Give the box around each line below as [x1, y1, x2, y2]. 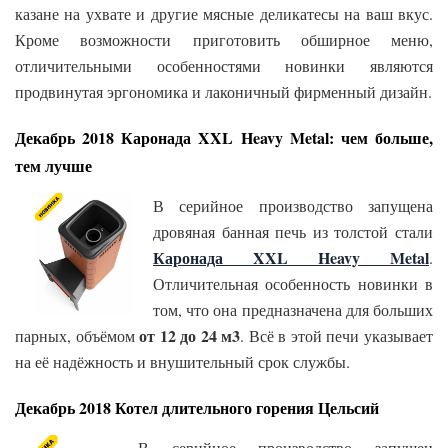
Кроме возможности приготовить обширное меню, [15, 29, 433, 51]
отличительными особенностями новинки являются [15, 55, 433, 77]
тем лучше [15, 154, 92, 178]
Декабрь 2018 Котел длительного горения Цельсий [15, 396, 384, 420]
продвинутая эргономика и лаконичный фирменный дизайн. [15, 81, 432, 103]
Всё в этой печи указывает [248, 325, 434, 347]
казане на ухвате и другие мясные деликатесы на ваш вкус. [15, 3, 433, 25]
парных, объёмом [15, 325, 140, 347]
